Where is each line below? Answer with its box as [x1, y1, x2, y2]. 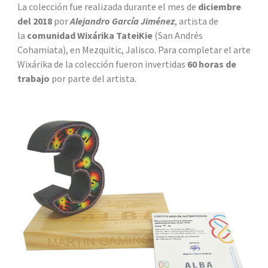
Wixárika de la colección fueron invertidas [17, 57, 187, 70]
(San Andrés [152, 29, 203, 41]
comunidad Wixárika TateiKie [26, 29, 153, 41]
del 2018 [17, 14, 52, 27]
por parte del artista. [51, 72, 136, 84]
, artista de [174, 14, 218, 27]
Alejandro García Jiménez [69, 14, 175, 27]
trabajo [17, 72, 51, 84]
